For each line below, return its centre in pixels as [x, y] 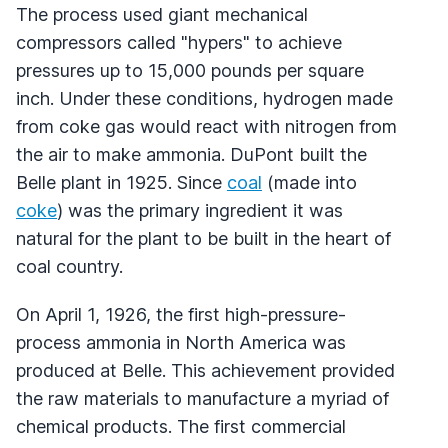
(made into [309, 182]
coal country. [69, 266]
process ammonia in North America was [181, 342]
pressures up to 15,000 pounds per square [190, 70]
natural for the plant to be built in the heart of [203, 238]
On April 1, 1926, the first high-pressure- [181, 314]
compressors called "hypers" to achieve [179, 42]
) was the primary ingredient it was [200, 210]
